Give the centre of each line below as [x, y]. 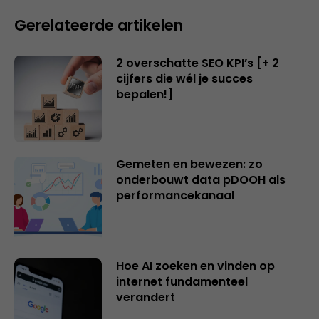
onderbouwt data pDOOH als [200, 180]
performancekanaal [175, 196]
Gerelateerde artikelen [99, 25]
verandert [145, 297]
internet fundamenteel [182, 281]
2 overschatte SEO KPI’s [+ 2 [197, 63]
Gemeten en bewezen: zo [189, 164]
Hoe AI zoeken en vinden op [195, 266]
